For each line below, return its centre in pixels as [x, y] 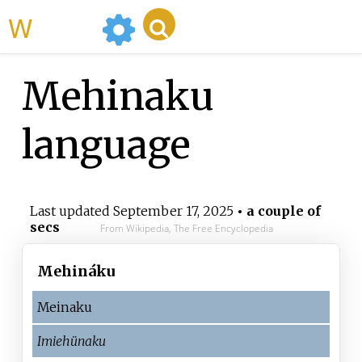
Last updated [71, 211]
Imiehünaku [72, 341]
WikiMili [64, 27]
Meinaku [65, 307]
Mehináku [76, 271]
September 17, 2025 [173, 211]
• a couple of [277, 211]
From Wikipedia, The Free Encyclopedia [186, 229]
